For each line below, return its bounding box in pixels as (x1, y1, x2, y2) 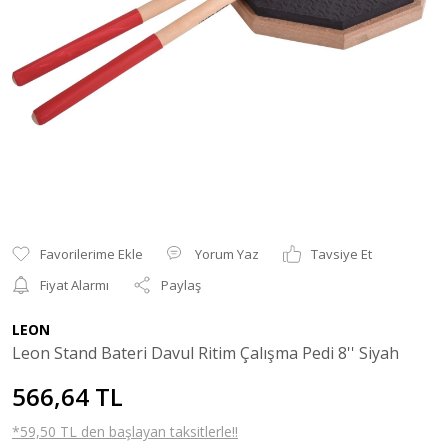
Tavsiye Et (311, 244, 372, 263)
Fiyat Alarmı (40, 275, 109, 294)
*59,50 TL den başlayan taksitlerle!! (12, 421, 238, 441)
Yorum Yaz (195, 244, 259, 263)
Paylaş (161, 275, 201, 294)
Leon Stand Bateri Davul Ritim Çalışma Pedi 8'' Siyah (12, 341, 399, 364)
